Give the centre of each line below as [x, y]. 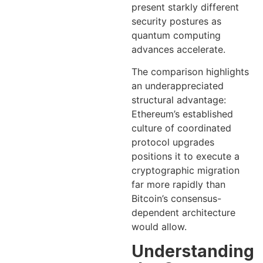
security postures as [176, 21]
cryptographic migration [186, 171]
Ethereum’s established [182, 114]
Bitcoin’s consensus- [176, 199]
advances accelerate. [178, 49]
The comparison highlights [190, 72]
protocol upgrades [173, 142]
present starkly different [185, 7]
